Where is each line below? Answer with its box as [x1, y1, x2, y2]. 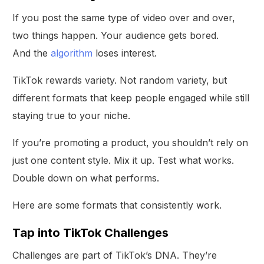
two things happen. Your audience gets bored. [12, 29, 219, 41]
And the [12, 47, 51, 59]
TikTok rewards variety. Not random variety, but [12, 74, 227, 86]
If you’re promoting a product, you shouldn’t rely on [12, 136, 249, 148]
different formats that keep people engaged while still [12, 91, 250, 104]
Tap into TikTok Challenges [12, 225, 169, 240]
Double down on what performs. [12, 171, 160, 184]
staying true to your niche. [12, 109, 131, 121]
